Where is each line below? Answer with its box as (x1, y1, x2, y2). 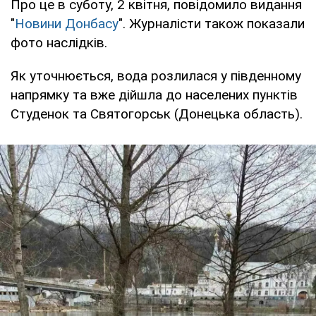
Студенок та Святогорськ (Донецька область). (11, 105, 303, 122)
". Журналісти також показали (119, 15, 305, 32)
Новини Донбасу (15, 15, 119, 32)
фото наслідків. (11, 34, 107, 51)
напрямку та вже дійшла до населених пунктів (11, 86, 298, 103)
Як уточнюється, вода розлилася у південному (11, 67, 301, 84)
